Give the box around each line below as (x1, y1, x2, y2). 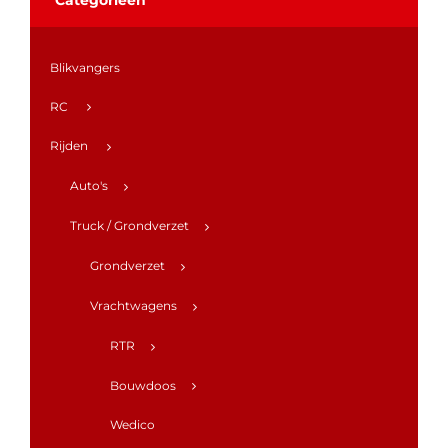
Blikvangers (50, 59, 120, 75)
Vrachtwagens (90, 297, 177, 313)
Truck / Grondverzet (70, 218, 189, 234)
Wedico (110, 417, 155, 433)
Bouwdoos (110, 377, 176, 393)
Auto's (70, 178, 108, 194)
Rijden (50, 138, 88, 154)
